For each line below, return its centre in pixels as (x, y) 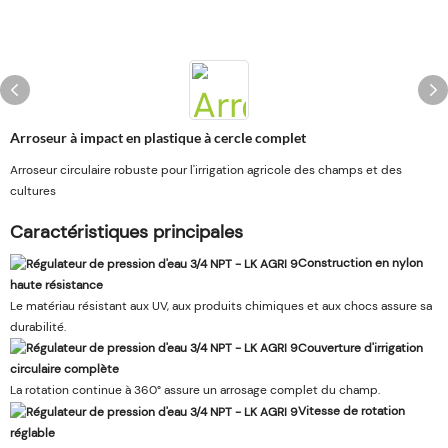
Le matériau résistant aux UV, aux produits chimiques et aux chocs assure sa (221, 305)
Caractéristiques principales (126, 232)
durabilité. (38, 326)
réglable (32, 432)
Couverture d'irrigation (360, 347)
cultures (33, 191)
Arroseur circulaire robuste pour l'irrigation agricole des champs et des (206, 170)
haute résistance (56, 284)
